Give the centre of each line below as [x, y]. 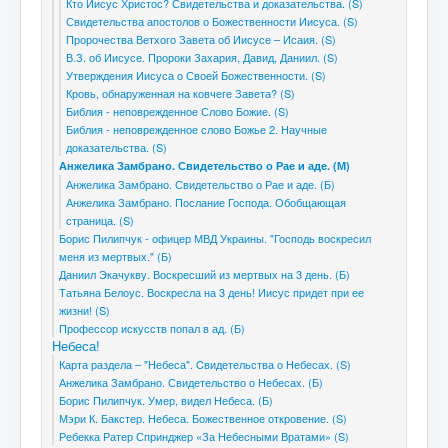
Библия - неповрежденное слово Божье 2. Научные [196, 129]
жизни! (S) [84, 310]
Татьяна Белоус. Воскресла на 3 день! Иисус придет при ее [211, 292]
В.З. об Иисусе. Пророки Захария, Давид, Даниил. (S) [202, 57]
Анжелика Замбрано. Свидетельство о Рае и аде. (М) [204, 165]
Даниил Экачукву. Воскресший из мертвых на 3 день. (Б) [204, 274]
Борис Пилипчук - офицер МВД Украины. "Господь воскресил [215, 238]
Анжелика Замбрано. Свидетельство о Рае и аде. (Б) [200, 184]
